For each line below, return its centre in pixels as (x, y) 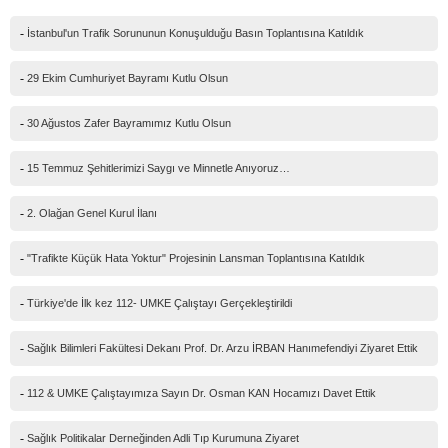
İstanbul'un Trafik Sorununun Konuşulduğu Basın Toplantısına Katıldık (195, 32)
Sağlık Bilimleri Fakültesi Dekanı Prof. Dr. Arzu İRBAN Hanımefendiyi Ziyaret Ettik (222, 347)
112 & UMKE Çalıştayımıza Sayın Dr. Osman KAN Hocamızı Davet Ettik (201, 392)
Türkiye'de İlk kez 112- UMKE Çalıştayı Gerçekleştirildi (159, 302)
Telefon (60, 60)
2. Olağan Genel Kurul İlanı (92, 212)
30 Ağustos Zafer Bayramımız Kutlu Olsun (129, 122)
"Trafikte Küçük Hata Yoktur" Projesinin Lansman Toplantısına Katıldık (196, 257)
